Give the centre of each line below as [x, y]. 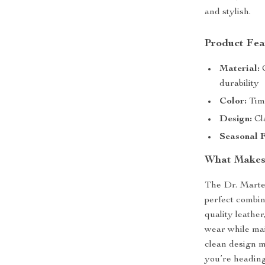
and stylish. [228, 12]
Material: [240, 69]
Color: [233, 102]
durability [240, 84]
